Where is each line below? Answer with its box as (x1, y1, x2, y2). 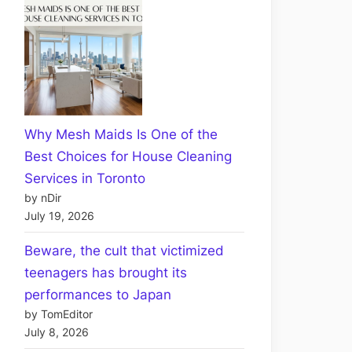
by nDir (24, 191, 61, 204)
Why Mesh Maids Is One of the (24, 126, 218, 142)
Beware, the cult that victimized (24, 242, 224, 258)
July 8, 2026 (24, 325, 89, 339)
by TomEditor (24, 307, 93, 321)
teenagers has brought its (24, 264, 187, 280)
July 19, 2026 (24, 209, 94, 222)
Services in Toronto (24, 170, 149, 186)
